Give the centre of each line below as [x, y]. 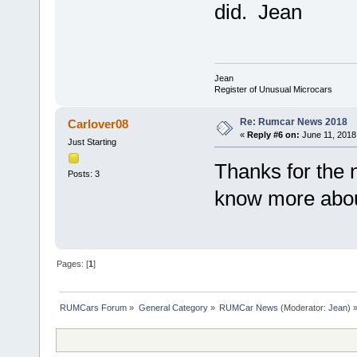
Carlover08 [98, 124]
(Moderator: [303, 307]
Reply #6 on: [273, 134]
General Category [173, 307]
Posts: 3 [83, 173]
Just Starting [92, 141]
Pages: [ [73, 263]
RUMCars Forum [94, 307]
